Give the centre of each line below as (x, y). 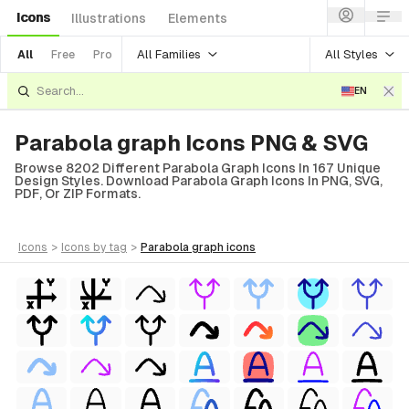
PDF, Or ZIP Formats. (78, 194)
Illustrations (109, 18)
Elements (198, 18)
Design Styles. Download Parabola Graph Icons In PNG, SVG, (199, 181)
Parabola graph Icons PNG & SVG (191, 143)
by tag (110, 247)
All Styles (351, 54)
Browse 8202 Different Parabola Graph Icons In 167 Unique (198, 168)
